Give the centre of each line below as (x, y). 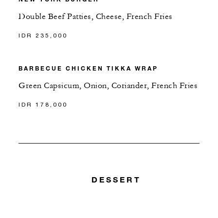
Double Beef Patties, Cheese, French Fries (96, 17)
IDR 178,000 (43, 105)
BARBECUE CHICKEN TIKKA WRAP (88, 68)
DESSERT (116, 179)
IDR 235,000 (43, 36)
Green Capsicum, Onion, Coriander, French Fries (108, 86)
